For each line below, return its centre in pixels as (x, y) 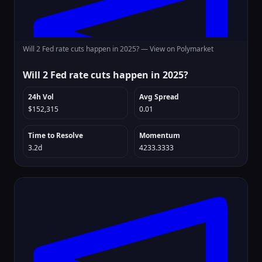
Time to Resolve (56, 135)
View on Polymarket (182, 49)
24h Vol (41, 97)
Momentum (160, 135)
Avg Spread (159, 97)
